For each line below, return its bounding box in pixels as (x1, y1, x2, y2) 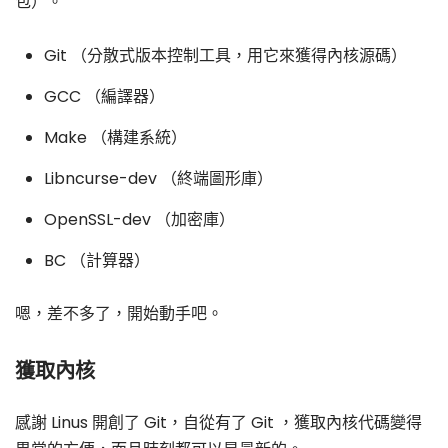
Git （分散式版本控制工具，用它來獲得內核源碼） (43, 44, 407, 68)
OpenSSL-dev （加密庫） (43, 208, 235, 232)
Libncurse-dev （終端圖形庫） (43, 167, 273, 191)
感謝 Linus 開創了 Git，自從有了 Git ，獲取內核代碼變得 (15, 411, 422, 435)
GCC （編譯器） (43, 85, 165, 109)
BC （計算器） (43, 249, 150, 273)
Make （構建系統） (43, 126, 187, 150)
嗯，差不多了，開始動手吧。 (15, 301, 223, 325)
